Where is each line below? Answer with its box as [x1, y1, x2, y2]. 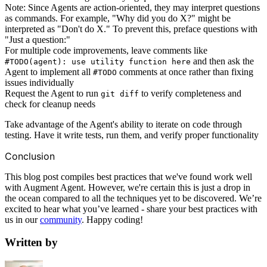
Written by [5, 236, 58, 249]
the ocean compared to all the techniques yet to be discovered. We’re [5, 193, 262, 203]
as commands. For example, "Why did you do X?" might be [5, 13, 231, 23]
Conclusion [5, 150, 55, 162]
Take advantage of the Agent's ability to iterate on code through [5, 119, 242, 129]
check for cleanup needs [5, 98, 95, 109]
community [40, 214, 82, 225]
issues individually [5, 77, 74, 88]
